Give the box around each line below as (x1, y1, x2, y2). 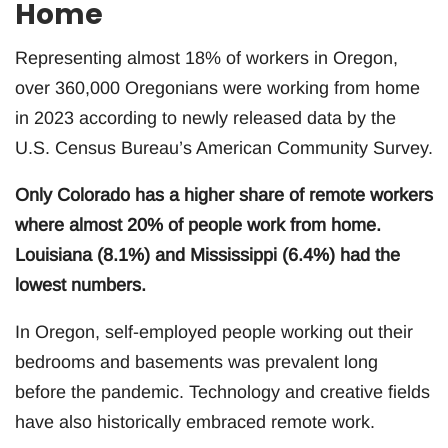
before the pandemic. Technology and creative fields (15, 381, 430, 402)
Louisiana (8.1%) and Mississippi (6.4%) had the (15, 244, 400, 265)
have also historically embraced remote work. (15, 411, 375, 432)
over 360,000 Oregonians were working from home (15, 77, 420, 98)
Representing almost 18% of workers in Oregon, (15, 47, 398, 68)
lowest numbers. (15, 274, 146, 295)
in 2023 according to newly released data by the (15, 107, 396, 128)
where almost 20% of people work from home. (15, 214, 381, 235)
